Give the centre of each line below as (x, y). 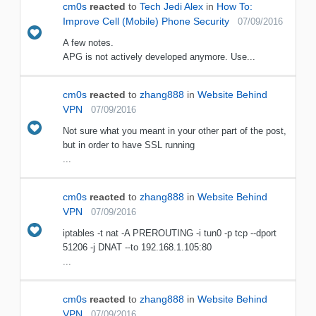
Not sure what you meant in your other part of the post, (175, 131)
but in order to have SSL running (129, 145)
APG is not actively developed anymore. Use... (159, 57)
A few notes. (88, 43)
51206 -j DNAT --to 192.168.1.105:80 (137, 248)
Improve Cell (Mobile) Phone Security (146, 22)
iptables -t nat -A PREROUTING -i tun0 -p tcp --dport (170, 233)
